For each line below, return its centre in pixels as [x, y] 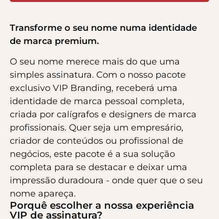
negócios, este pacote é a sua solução [92, 154]
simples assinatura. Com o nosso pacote [98, 75]
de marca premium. [54, 41]
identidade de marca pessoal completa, [97, 101]
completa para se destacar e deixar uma [99, 167]
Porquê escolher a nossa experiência [102, 205]
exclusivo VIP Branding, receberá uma [94, 88]
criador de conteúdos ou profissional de [97, 141]
